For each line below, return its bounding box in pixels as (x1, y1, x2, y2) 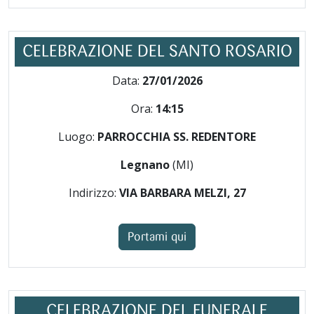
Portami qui (128, 231, 186, 243)
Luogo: (58, 129, 97, 144)
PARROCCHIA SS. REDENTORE (97, 129, 256, 144)
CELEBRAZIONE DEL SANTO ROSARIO (22, 44, 292, 60)
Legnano (121, 157, 172, 172)
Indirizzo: (68, 185, 119, 200)
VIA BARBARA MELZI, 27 (118, 185, 246, 200)
